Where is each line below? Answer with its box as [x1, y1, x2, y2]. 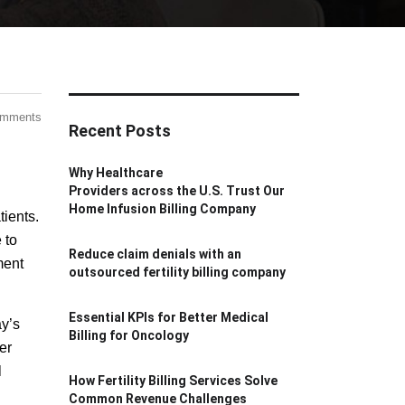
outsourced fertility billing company [69, 265, 286, 279]
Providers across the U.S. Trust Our [69, 184, 285, 198]
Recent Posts [69, 121, 171, 140]
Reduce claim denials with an [69, 247, 241, 261]
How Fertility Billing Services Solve [69, 373, 278, 388]
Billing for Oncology [69, 328, 192, 343]
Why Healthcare [69, 165, 163, 180]
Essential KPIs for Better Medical [69, 310, 268, 325]
